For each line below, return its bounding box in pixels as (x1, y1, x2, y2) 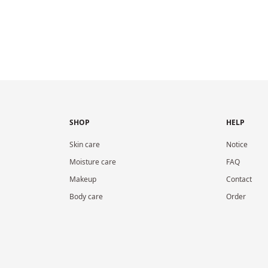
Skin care (69, 139, 100, 150)
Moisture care (69, 157, 116, 167)
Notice (226, 139, 248, 150)
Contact (226, 174, 252, 184)
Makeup (69, 174, 96, 184)
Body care (69, 191, 103, 202)
